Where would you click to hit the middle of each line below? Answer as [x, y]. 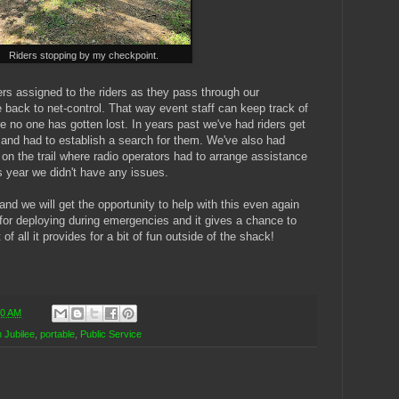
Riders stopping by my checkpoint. [84, 55]
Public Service [111, 334]
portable [57, 334]
